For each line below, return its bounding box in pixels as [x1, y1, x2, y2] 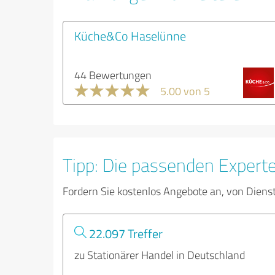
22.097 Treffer [87, 225, 163, 242]
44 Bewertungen [74, 68, 152, 82]
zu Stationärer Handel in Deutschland [74, 247, 245, 262]
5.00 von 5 [160, 83, 210, 98]
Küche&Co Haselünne [74, 27, 186, 44]
